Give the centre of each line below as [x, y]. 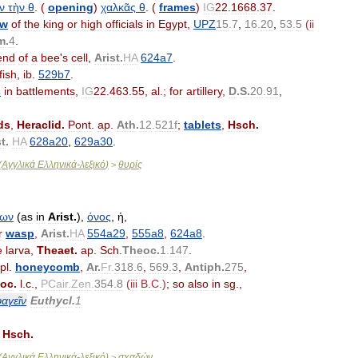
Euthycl [51, 300]
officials [124, 24]
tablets [203, 125]
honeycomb [48, 267]
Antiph [203, 267]
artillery [204, 91]
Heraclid [39, 125]
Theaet [56, 250]
